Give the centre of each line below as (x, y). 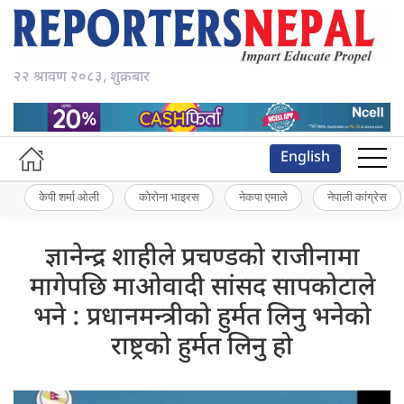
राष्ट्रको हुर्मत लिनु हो (202, 348)
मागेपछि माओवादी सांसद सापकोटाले (202, 288)
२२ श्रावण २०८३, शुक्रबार (82, 78)
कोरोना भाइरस (169, 197)
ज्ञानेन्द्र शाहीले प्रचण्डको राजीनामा (202, 258)
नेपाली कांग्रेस (357, 197)
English (305, 158)
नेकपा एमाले (263, 197)
